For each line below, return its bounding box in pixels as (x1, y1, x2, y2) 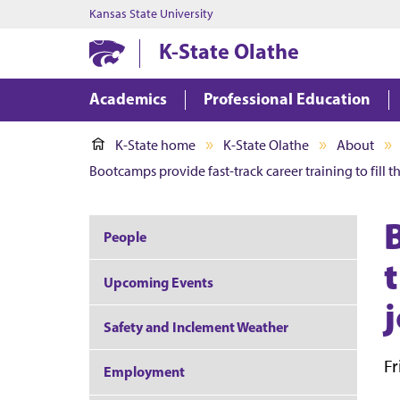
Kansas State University (89, 6, 213, 21)
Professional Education (204, 88, 371, 109)
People (104, 228, 146, 246)
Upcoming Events (104, 272, 213, 291)
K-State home (115, 137, 196, 154)
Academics (89, 88, 167, 109)
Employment (104, 362, 185, 381)
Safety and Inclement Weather (104, 317, 288, 336)
